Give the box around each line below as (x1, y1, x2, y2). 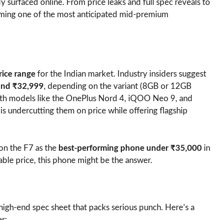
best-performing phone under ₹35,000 (58, 143, 202, 152)
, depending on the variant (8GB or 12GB (44, 82, 192, 91)
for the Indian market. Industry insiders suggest (35, 70, 206, 79)
